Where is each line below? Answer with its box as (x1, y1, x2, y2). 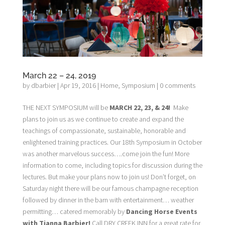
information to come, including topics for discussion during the (22, 160, 202, 170)
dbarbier (31, 80, 56, 90)
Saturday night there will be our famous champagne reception (22, 183, 198, 193)
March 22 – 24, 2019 (22, 70, 96, 80)
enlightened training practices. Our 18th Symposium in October (22, 137, 202, 147)
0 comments (159, 80, 195, 90)
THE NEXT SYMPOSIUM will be (22, 102, 108, 112)
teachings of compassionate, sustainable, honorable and (22, 126, 186, 135)
